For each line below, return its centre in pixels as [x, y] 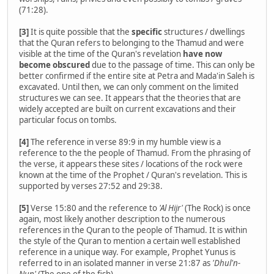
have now [202, 54]
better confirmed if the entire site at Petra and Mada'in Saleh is [137, 76]
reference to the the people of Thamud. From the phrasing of [135, 153]
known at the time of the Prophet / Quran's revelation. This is [133, 175]
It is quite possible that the [81, 32]
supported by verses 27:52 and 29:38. [91, 186]
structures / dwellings [203, 32]
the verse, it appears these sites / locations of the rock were [131, 164]
